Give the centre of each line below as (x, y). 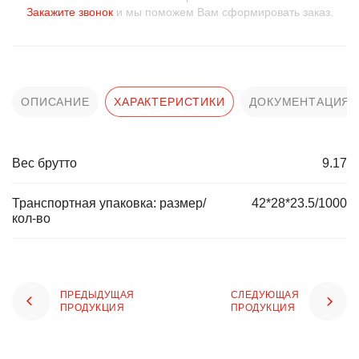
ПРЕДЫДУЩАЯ (97, 294)
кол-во (31, 218)
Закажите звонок (69, 12)
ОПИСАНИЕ (55, 101)
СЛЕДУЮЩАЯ (264, 294)
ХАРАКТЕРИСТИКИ (169, 101)
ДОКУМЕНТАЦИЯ (300, 101)
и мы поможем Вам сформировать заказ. (223, 12)
